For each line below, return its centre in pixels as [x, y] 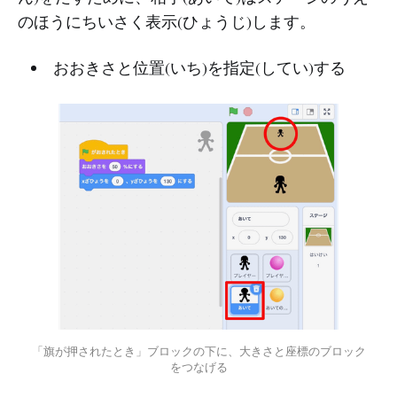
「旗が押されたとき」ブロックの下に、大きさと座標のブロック [198, 351]
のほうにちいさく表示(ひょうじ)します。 [167, 22]
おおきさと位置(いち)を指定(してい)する [199, 68]
